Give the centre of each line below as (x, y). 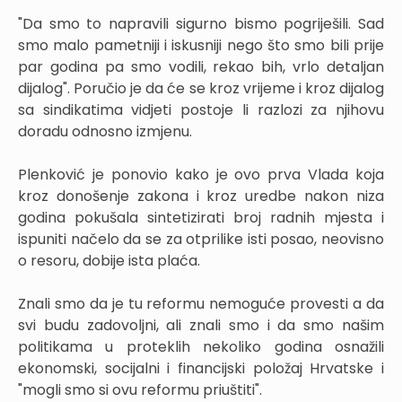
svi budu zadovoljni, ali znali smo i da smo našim (201, 325)
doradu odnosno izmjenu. (105, 131)
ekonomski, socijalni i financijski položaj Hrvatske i (201, 368)
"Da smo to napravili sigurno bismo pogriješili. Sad (201, 23)
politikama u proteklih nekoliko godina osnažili (201, 346)
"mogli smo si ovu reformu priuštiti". (140, 389)
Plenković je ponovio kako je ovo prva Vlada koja (201, 174)
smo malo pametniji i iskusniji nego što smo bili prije (201, 45)
